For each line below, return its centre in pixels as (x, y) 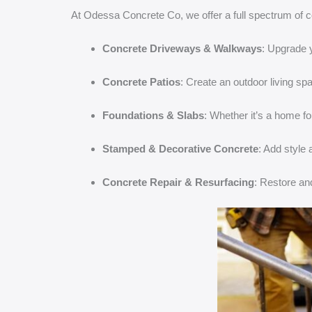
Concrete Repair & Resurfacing (178, 182)
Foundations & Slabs (153, 115)
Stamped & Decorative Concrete (180, 149)
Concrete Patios (141, 82)
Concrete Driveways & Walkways (182, 48)
